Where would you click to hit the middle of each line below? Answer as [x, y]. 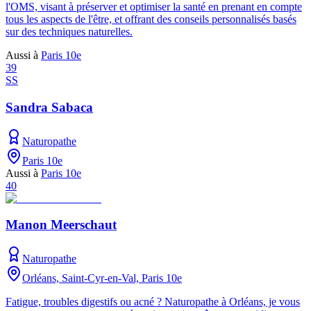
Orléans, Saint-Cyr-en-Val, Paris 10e [102, 278]
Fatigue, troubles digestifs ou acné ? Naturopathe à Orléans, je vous [153, 302]
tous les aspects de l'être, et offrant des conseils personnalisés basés [151, 19]
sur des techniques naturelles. [69, 32]
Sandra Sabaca [49, 107]
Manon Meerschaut [61, 225]
